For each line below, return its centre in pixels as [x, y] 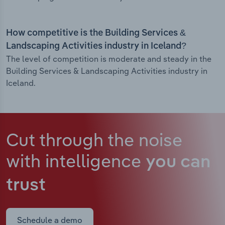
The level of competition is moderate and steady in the [109, 59]
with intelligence [76, 161]
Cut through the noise [94, 140]
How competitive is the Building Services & [96, 33]
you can [178, 163]
